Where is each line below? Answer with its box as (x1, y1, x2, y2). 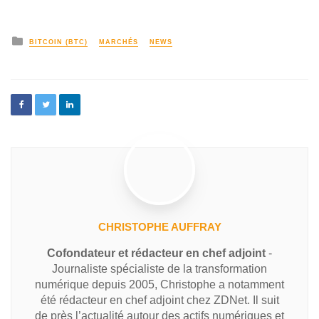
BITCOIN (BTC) (29, 38, 88, 46)
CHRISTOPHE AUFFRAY (98, 221, 221, 234)
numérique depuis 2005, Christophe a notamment (35, 278, 284, 291)
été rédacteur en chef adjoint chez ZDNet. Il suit (40, 294, 279, 307)
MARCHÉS (99, 38, 138, 46)
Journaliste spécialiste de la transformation (52, 263, 267, 276)
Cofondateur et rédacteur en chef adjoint (47, 247, 266, 260)
